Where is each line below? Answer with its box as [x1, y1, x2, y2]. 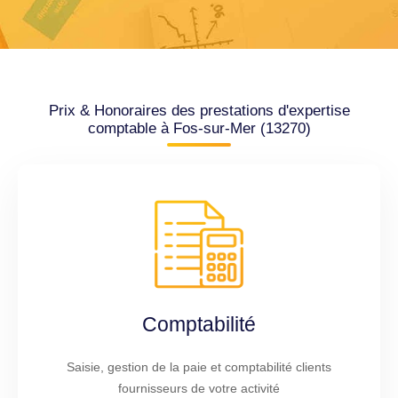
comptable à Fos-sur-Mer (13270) [87, 120, 311, 138]
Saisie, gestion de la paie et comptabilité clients [67, 359, 331, 374]
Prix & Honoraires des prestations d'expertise [48, 102, 350, 120]
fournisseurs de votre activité [118, 380, 280, 395]
